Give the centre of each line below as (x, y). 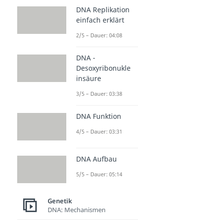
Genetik (60, 201)
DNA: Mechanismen (77, 209)
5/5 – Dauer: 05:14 (99, 174)
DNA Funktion (99, 116)
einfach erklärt (100, 20)
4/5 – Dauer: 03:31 (99, 131)
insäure (89, 78)
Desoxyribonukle (103, 68)
